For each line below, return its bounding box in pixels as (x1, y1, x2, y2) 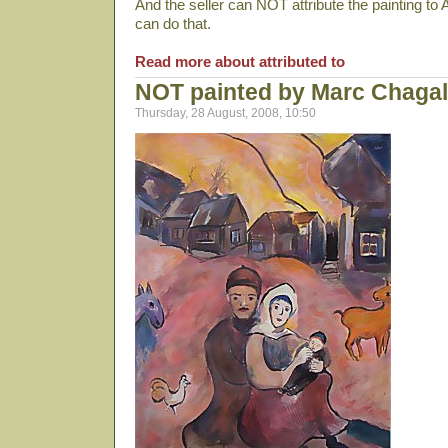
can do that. (135, 15, 211, 32)
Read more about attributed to (135, 53, 345, 70)
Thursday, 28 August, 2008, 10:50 (135, 106, 316, 120)
